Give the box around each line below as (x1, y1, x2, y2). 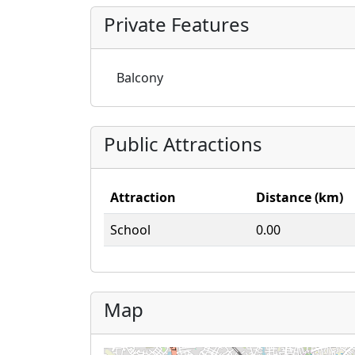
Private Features (104, 11, 250, 37)
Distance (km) (256, 189, 343, 206)
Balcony (116, 69, 163, 86)
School (110, 221, 151, 239)
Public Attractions (104, 131, 262, 157)
